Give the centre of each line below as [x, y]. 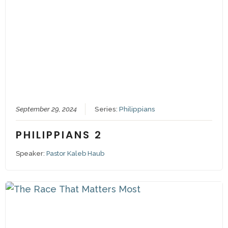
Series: [107, 109]
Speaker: [31, 154]
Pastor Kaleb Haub [75, 154]
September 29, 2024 [46, 109]
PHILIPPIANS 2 [59, 135]
